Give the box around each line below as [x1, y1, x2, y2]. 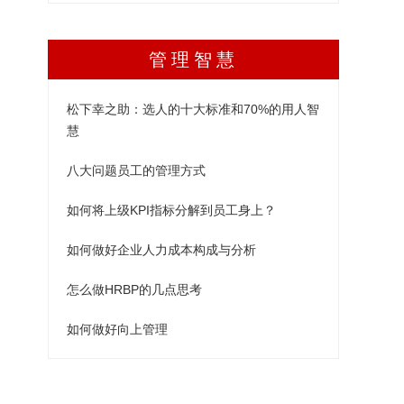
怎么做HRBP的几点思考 [67, 282, 202, 298]
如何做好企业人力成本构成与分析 [67, 243, 256, 258]
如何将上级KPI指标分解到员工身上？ [67, 203, 276, 218]
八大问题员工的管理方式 [67, 163, 206, 179]
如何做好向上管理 [67, 322, 168, 337]
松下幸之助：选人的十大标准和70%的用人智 [67, 102, 319, 117]
